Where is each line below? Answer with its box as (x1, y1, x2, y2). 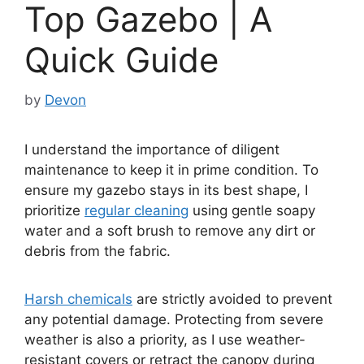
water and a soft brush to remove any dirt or (24, 222, 315, 239)
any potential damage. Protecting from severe (24, 311, 323, 328)
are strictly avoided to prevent (132, 291, 332, 308)
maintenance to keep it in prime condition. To (24, 161, 318, 178)
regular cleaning (84, 201, 188, 219)
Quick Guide (24, 39, 219, 81)
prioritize (24, 201, 84, 219)
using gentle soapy (188, 201, 315, 219)
